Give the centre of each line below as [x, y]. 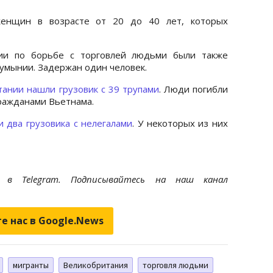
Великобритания [96, 265]
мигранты [31, 265]
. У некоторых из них [180, 123]
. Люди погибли [193, 89]
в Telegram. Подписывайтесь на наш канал [117, 179]
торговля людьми [175, 265]
